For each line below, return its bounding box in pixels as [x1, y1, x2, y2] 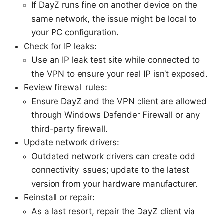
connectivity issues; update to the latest [31, 165, 189, 175]
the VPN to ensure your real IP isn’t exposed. [31, 68, 208, 79]
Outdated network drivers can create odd [31, 151, 195, 161]
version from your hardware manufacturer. [31, 178, 198, 189]
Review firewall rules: [24, 82, 107, 92]
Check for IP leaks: [24, 41, 97, 51]
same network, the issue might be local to [31, 13, 196, 24]
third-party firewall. [31, 123, 108, 134]
